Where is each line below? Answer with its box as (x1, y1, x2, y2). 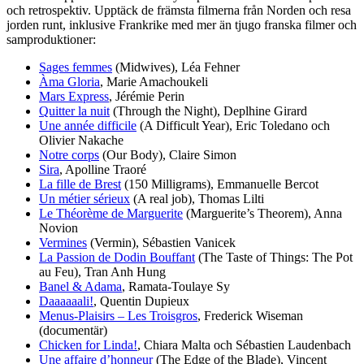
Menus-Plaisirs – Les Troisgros (39, 309, 197, 323)
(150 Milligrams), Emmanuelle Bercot (121, 177, 318, 192)
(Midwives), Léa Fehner (112, 60, 240, 75)
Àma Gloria (39, 75, 100, 89)
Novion (39, 221, 78, 236)
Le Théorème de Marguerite (39, 206, 183, 221)
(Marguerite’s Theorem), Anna (183, 206, 342, 221)
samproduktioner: (6, 32, 96, 47)
